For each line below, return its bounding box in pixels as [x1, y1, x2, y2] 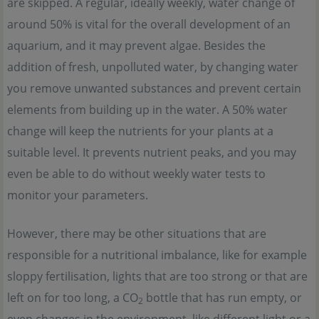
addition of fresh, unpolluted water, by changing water [7, 58, 298, 75]
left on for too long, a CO [7, 289, 138, 305]
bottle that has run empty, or [143, 289, 302, 305]
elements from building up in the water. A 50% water [7, 101, 288, 117]
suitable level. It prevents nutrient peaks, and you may [7, 144, 296, 160]
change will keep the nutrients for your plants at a [7, 122, 273, 139]
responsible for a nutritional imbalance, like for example [7, 246, 307, 263]
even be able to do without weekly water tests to [7, 165, 266, 182]
